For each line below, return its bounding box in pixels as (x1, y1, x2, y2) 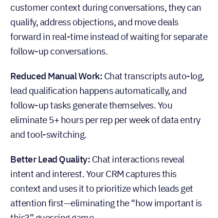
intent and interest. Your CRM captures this (10, 167, 177, 180)
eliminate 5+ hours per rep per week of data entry (10, 113, 200, 126)
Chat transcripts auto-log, (102, 70, 204, 82)
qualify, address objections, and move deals (10, 16, 179, 28)
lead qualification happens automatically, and (10, 84, 187, 96)
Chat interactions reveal (90, 153, 184, 165)
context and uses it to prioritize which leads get (10, 182, 193, 194)
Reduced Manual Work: (10, 70, 102, 82)
